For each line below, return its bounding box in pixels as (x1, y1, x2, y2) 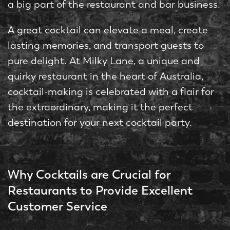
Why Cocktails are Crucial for (8, 167, 171, 182)
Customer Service (8, 199, 107, 214)
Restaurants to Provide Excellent (8, 183, 193, 198)
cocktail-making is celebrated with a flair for (8, 86, 214, 98)
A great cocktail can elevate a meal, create (8, 24, 208, 36)
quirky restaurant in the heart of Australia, (8, 70, 203, 82)
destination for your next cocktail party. (8, 117, 192, 128)
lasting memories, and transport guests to (8, 40, 204, 51)
